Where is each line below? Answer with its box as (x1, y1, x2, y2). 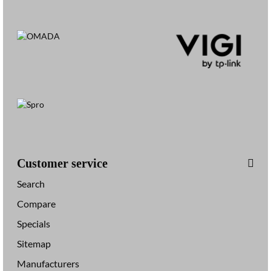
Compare (17, 198, 56, 209)
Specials (17, 218, 50, 229)
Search (17, 178, 45, 189)
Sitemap (17, 238, 51, 249)
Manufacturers (17, 258, 79, 269)
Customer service (17, 157, 108, 170)
